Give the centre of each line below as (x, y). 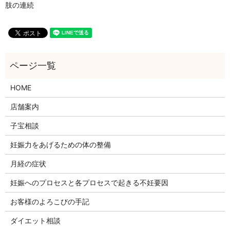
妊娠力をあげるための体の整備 (60, 145)
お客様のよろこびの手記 (50, 202)
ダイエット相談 (35, 221)
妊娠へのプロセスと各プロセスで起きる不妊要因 (89, 183)
